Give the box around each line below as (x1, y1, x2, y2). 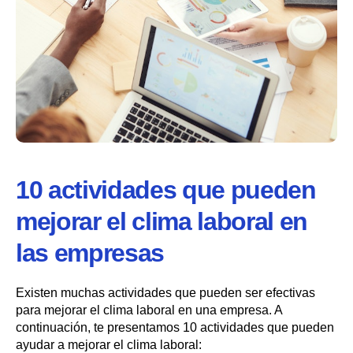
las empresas (16, 239, 165, 268)
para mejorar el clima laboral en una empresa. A (16, 303, 282, 318)
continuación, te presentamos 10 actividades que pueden (16, 321, 334, 335)
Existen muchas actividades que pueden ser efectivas (16, 286, 315, 300)
